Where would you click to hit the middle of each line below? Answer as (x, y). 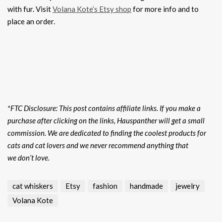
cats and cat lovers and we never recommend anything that (98, 145)
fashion (105, 186)
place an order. (31, 22)
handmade (146, 186)
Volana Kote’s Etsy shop (92, 9)
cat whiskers (33, 186)
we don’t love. (28, 158)
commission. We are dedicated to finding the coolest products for (107, 133)
